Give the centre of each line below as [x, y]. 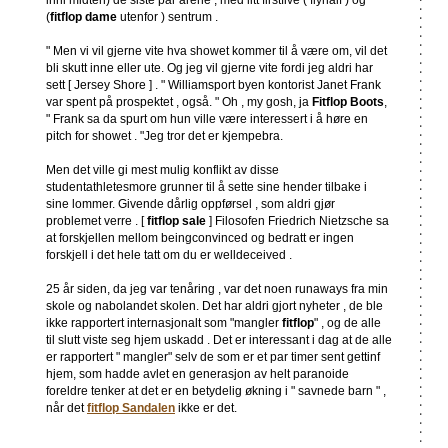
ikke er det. [206, 408]
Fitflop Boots [348, 102]
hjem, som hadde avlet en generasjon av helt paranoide [197, 374]
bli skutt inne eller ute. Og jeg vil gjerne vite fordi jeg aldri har [209, 68]
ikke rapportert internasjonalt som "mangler [164, 323]
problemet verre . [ [96, 221]
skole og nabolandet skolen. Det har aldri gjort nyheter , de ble [214, 306]
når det [66, 408]
